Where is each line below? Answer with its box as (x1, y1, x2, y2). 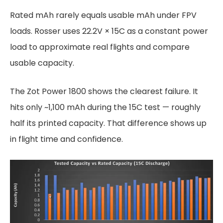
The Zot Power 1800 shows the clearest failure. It (10, 86, 198, 98)
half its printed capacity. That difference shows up (10, 117, 207, 129)
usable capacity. (10, 57, 74, 69)
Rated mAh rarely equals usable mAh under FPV (10, 9, 197, 21)
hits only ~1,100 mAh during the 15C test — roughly (10, 102, 201, 113)
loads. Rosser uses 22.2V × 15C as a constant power (10, 25, 208, 37)
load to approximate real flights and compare (10, 41, 190, 53)
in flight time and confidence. (10, 133, 123, 145)
